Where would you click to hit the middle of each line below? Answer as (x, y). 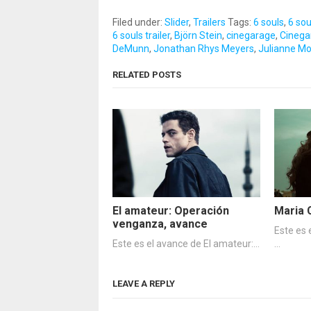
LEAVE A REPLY (144, 284)
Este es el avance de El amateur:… (186, 244)
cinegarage (251, 35)
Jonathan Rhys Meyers (204, 48)
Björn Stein (198, 35)
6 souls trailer (141, 35)
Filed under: (138, 22)
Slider (177, 22)
